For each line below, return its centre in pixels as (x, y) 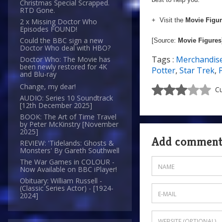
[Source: (165, 40)
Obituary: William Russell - (61, 181)
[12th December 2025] (56, 106)
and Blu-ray (38, 74)
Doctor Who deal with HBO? (65, 48)
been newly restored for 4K (63, 67)
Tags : (164, 59)
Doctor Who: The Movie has (65, 59)
